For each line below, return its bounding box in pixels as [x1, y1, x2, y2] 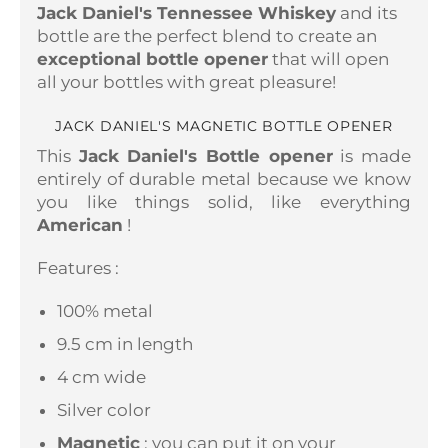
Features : [37, 257, 119, 278]
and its [340, 3, 397, 24]
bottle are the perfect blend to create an [37, 26, 377, 47]
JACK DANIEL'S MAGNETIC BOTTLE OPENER [55, 117, 393, 136]
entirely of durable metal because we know [37, 168, 411, 189]
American [37, 214, 123, 235]
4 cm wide [57, 366, 146, 387]
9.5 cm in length [57, 333, 193, 354]
